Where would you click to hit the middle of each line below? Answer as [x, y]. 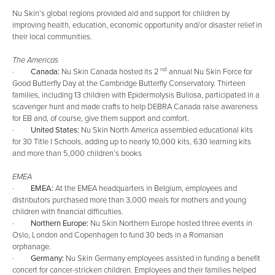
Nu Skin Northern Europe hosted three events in [171, 223]
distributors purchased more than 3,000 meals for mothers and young [129, 200]
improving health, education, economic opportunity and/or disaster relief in [137, 25]
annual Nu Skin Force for [210, 72]
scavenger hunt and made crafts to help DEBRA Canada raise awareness [135, 107]
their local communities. [52, 37]
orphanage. [32, 247]
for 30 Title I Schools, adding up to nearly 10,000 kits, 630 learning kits [132, 142]
